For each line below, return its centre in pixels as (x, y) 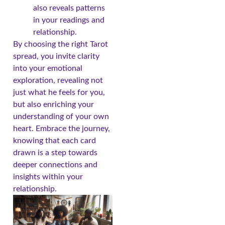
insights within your (48, 177)
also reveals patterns (69, 8)
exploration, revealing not (58, 80)
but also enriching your (53, 104)
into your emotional (48, 68)
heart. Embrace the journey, (62, 128)
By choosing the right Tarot (61, 44)
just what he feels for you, (59, 92)
